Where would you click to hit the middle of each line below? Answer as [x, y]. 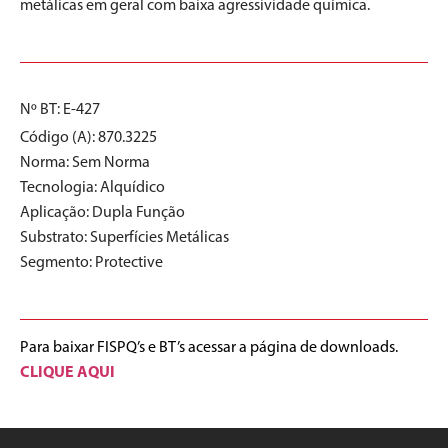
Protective [129, 262]
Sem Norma [111, 162]
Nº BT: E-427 [60, 109]
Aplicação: [56, 212]
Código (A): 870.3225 [88, 137]
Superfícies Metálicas [159, 237]
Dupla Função [138, 212]
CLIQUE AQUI [67, 371]
